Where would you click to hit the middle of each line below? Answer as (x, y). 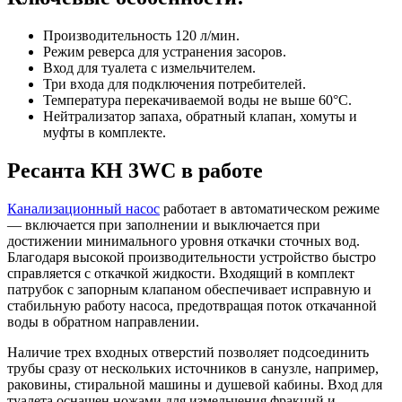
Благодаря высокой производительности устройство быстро (192, 257)
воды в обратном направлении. (103, 321)
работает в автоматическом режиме (270, 208)
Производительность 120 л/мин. (141, 35)
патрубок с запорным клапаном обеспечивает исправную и (189, 289)
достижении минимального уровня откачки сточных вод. (184, 240)
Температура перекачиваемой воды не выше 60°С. (197, 100)
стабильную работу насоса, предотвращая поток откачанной (192, 305)
